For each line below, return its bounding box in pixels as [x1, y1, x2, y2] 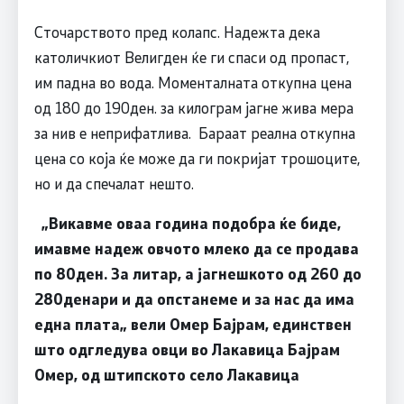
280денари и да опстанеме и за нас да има [33, 288, 354, 308]
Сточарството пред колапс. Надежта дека [33, 21, 320, 41]
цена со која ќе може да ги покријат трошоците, [33, 147, 360, 168]
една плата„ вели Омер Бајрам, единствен [33, 313, 352, 334]
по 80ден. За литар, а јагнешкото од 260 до [33, 262, 362, 283]
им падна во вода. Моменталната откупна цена [33, 71, 352, 92]
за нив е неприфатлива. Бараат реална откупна [33, 122, 355, 142]
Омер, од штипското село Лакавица [33, 363, 299, 384]
